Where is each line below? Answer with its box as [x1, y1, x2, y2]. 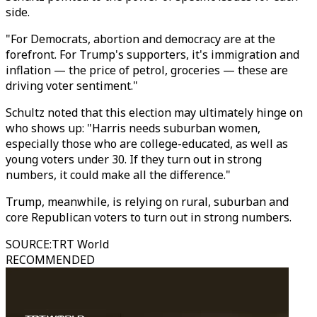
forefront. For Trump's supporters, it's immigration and [6, 47, 299, 62]
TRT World [52, 236, 109, 252]
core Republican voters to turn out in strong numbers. [6, 209, 292, 225]
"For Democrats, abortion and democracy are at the [6, 31, 275, 47]
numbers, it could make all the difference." [6, 167, 231, 183]
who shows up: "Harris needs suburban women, [6, 120, 260, 136]
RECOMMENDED [6, 252, 95, 267]
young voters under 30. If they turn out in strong [6, 151, 262, 167]
